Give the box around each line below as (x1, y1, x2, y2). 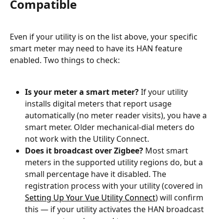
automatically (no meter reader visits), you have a (25, 109, 209, 121)
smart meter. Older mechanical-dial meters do (25, 121, 197, 132)
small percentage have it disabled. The (25, 168, 168, 179)
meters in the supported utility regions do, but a (25, 156, 205, 168)
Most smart (143, 145, 190, 156)
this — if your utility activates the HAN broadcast (25, 203, 206, 215)
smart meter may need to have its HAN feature (10, 43, 184, 54)
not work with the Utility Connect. (25, 133, 149, 144)
